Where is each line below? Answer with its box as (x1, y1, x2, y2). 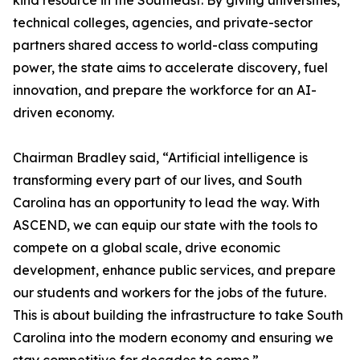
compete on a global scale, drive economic (13, 239, 280, 256)
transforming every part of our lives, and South (13, 172, 302, 189)
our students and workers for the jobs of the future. (13, 284, 326, 301)
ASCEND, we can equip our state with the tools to (13, 217, 317, 234)
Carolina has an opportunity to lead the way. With (13, 194, 320, 211)
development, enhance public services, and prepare (13, 262, 336, 279)
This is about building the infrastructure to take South (13, 307, 343, 324)
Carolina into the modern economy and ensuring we (13, 329, 333, 346)
